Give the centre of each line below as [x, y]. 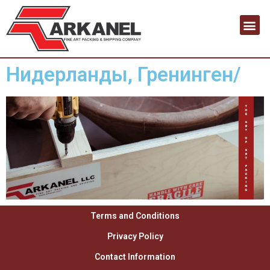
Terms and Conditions [135, 216]
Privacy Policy [135, 237]
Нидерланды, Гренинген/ [124, 75]
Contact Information [135, 257]
